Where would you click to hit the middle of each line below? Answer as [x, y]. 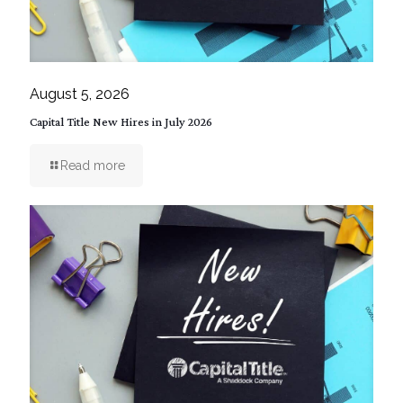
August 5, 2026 [80, 94]
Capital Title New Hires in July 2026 [121, 121]
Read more [93, 165]
